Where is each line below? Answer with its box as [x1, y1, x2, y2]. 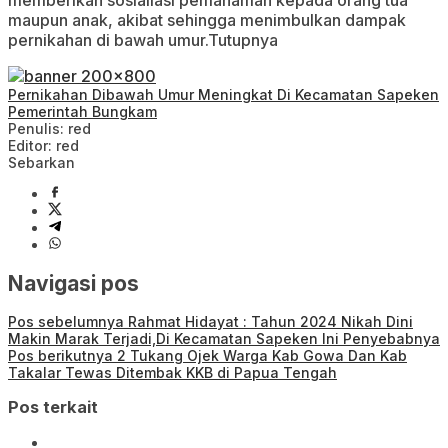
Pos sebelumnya [8, 312, 124, 330]
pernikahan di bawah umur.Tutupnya [8, 30, 278, 51]
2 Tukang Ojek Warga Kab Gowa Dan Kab [113, 346, 407, 364]
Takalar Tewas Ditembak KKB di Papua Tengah [8, 363, 337, 381]
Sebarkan [8, 154, 75, 172]
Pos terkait [8, 397, 98, 418]
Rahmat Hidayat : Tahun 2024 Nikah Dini [124, 312, 413, 330]
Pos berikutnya [8, 346, 113, 364]
